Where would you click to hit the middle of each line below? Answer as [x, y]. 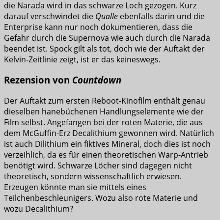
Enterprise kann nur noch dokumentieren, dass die [98, 27]
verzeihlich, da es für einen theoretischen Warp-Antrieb [106, 155]
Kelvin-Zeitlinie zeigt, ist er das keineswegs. [82, 59]
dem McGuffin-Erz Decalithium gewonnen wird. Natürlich [109, 133]
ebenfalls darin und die [161, 16]
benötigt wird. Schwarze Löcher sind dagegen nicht [98, 166]
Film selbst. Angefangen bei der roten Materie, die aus [103, 123]
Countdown [97, 80]
